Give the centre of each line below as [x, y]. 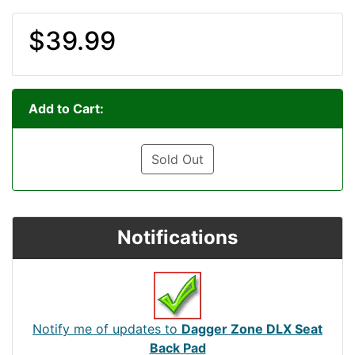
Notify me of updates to [107, 328]
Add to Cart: [66, 108]
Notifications [177, 237]
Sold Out [177, 159]
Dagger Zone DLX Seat [252, 328]
